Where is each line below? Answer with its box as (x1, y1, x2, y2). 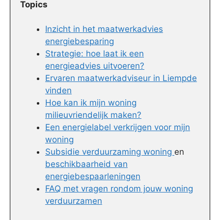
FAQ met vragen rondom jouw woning (45, 184, 193, 194)
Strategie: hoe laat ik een (45, 49, 144, 59)
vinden (45, 85, 72, 96)
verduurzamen (45, 196, 102, 206)
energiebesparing (45, 36, 114, 47)
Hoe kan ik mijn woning (45, 98, 137, 108)
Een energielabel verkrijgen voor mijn (45, 122, 190, 133)
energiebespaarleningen (45, 171, 140, 182)
